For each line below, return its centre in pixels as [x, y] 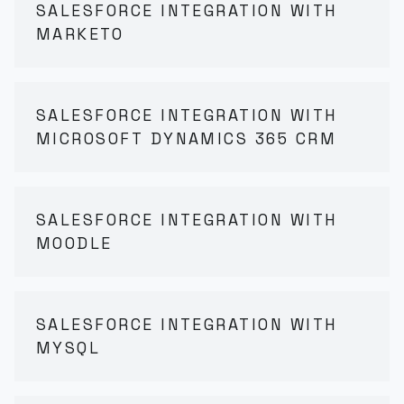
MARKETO [80, 34]
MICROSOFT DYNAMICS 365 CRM [187, 138]
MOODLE [74, 243]
